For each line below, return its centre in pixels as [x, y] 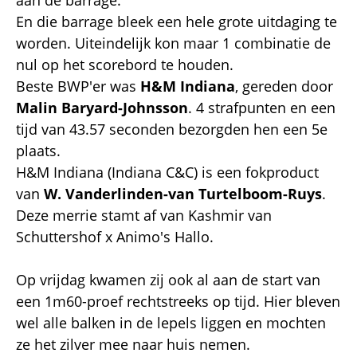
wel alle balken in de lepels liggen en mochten [171, 322]
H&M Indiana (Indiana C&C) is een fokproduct [167, 172]
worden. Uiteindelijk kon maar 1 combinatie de [173, 43]
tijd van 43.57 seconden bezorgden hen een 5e [172, 129]
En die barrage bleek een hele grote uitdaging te [177, 21]
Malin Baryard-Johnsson [102, 107]
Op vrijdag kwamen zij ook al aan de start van [168, 279]
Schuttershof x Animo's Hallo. [115, 236]
